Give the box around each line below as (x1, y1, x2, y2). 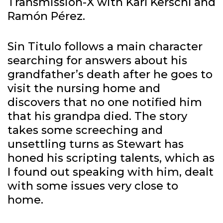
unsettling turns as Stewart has (7, 137, 184, 151)
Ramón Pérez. (7, 9, 85, 23)
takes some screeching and (7, 123, 163, 137)
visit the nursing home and (7, 82, 160, 96)
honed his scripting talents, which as (7, 151, 215, 165)
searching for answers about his (7, 54, 187, 68)
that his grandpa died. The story (7, 110, 187, 123)
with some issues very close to (7, 179, 178, 193)
